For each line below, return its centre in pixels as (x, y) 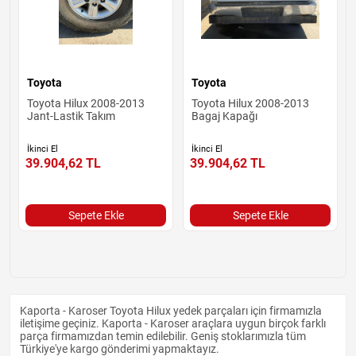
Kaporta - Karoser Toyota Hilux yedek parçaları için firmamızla (171, 310)
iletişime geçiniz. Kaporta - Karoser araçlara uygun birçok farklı (173, 323)
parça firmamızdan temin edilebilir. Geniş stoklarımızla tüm (163, 336)
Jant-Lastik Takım (71, 116)
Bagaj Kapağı (224, 116)
